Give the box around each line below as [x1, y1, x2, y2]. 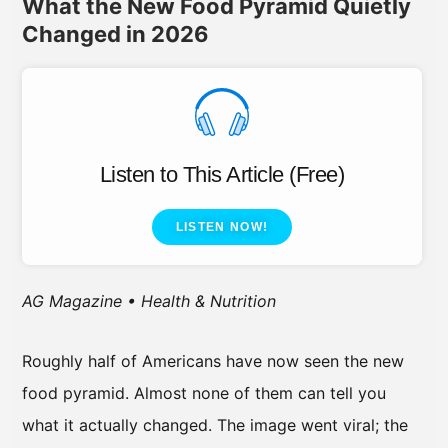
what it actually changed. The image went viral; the [22, 415, 408, 436]
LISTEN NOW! [175, 220, 269, 235]
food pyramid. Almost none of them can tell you [22, 383, 386, 404]
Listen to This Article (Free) [99, 162, 345, 188]
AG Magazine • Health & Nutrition [22, 291, 276, 312]
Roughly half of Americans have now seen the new [22, 351, 404, 372]
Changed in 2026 [22, 21, 209, 48]
